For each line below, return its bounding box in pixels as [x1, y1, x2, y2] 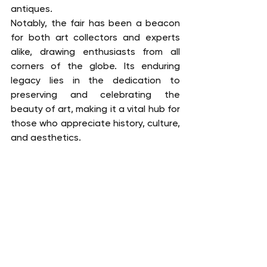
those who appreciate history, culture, [11, 117, 180, 129]
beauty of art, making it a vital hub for [11, 103, 180, 114]
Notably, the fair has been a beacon [11, 17, 180, 29]
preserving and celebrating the [11, 88, 180, 100]
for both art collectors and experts [11, 31, 180, 43]
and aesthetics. [11, 131, 81, 143]
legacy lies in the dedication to [11, 74, 180, 86]
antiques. [11, 2, 52, 14]
